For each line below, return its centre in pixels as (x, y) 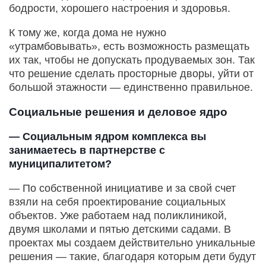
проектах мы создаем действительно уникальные (132, 243)
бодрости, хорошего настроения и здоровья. (120, 9)
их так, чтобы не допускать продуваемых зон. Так (132, 60)
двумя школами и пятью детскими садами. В (120, 229)
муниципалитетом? (60, 164)
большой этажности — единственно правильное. (131, 88)
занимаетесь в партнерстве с (87, 151)
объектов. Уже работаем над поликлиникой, (118, 216)
